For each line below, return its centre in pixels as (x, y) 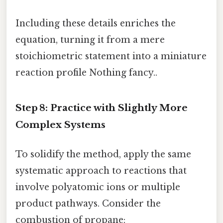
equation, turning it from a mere (90, 40)
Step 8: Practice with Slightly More (102, 108)
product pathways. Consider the (88, 204)
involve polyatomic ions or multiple (98, 187)
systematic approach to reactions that (101, 171)
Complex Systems (60, 124)
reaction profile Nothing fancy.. (86, 73)
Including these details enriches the (96, 24)
